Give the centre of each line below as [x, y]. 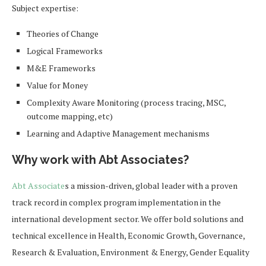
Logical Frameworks [65, 51]
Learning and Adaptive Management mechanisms [118, 133]
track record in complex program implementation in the [116, 202]
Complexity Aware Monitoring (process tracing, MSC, [126, 102]
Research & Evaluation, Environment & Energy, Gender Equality [131, 252]
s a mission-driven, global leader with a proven [151, 186]
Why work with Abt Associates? [103, 160]
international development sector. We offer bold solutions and [128, 219]
